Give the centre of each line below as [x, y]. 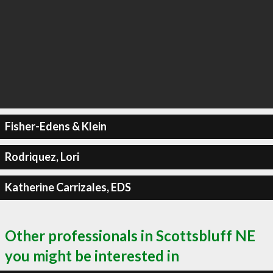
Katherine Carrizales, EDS [68, 187]
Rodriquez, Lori [42, 157]
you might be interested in [92, 255]
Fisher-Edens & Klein [55, 126]
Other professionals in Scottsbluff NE [130, 235]
